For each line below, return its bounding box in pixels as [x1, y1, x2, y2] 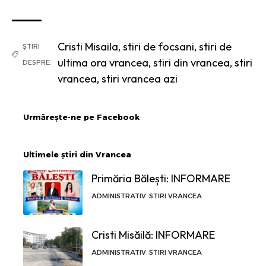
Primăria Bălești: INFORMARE [91, 171, 230, 185]
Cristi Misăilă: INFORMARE [91, 227, 215, 242]
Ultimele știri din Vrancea [23, 149, 131, 159]
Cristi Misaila [58, 39, 118, 53]
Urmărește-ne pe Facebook [23, 112, 140, 122]
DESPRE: [23, 58, 52, 66]
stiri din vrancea [153, 55, 230, 69]
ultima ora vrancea [58, 55, 148, 69]
